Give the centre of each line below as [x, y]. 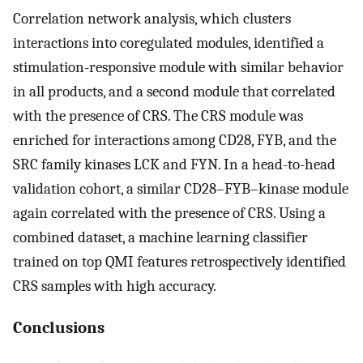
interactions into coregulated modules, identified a [169, 43]
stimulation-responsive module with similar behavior [178, 67]
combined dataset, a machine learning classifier [160, 237]
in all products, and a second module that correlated [174, 91]
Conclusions [59, 328]
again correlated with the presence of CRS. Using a [169, 213]
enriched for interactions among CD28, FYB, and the [175, 140]
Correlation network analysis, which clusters [152, 18]
